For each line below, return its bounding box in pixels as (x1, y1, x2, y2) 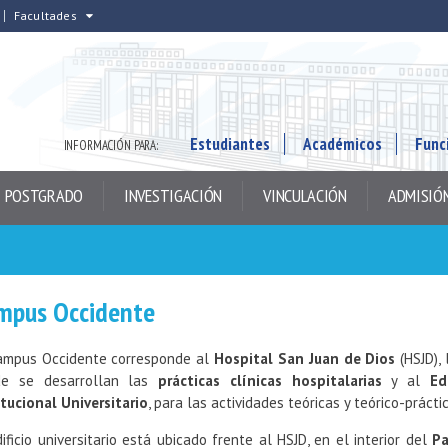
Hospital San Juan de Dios (214, 349, 396, 368)
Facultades (13, 8, 77, 23)
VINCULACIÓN (263, 184, 347, 207)
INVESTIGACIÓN (124, 184, 223, 207)
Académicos (303, 133, 382, 155)
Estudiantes (190, 133, 270, 155)
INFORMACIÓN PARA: (63, 137, 158, 154)
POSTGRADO (4, 184, 83, 207)
